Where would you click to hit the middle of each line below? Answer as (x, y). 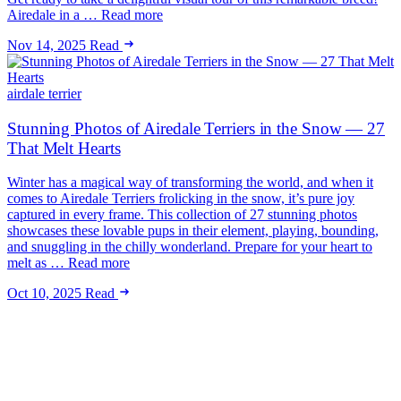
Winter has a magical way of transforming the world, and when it (190, 183)
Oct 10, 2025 (44, 294)
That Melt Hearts (64, 148)
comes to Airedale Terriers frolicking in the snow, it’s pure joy (181, 199)
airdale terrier (44, 93)
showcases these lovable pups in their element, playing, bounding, (193, 231)
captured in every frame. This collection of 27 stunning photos (182, 215)
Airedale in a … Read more (85, 14)
